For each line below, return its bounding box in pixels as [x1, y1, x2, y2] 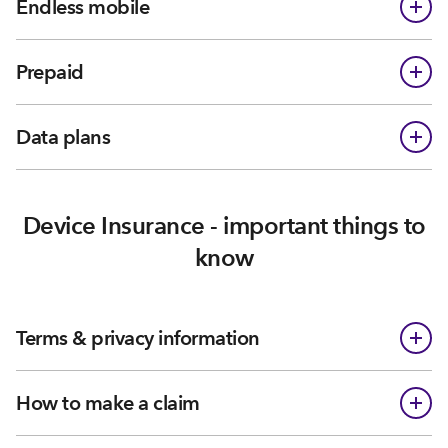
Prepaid [16, 60, 84, 84]
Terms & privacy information [16, 326, 260, 350]
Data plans [16, 125, 110, 149]
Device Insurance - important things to [22, 211, 426, 240]
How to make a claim [16, 391, 200, 415]
